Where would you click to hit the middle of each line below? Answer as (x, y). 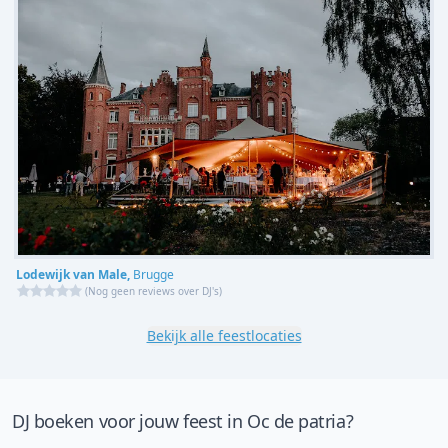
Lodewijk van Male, (74, 275)
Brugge (153, 275)
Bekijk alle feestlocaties (224, 336)
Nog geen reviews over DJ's (153, 291)
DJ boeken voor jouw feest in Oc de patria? (183, 421)
